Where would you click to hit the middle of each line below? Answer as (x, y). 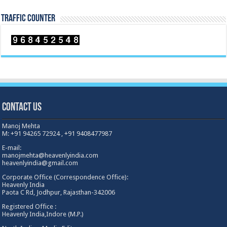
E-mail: (12, 148)
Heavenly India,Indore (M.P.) (43, 214)
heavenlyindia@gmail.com (40, 163)
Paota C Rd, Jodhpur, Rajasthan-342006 (59, 193)
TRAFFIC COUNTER (28, 19)
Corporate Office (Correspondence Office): (65, 177)
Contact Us (22, 108)
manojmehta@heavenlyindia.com (50, 156)
